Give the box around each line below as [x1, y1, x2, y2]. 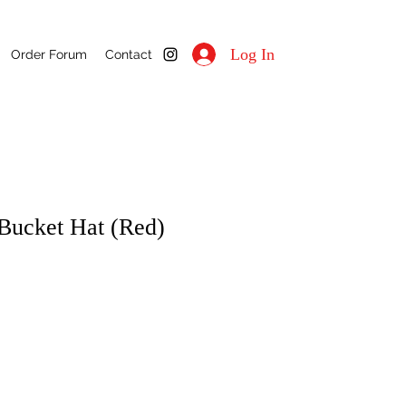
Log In [229, 44, 275, 63]
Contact [105, 47, 152, 62]
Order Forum [11, 47, 87, 62]
